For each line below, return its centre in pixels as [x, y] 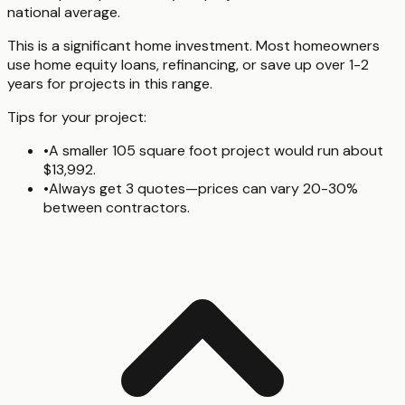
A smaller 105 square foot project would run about [216, 150]
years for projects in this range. [110, 83]
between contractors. [117, 207]
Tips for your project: [77, 117]
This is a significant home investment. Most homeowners [193, 45]
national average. [64, 12]
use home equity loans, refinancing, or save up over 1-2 [188, 64]
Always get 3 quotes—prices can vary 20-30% [203, 188]
